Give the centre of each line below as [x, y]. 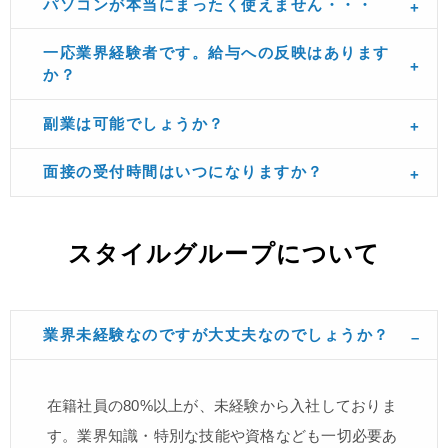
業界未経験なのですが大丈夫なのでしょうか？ [216, 334]
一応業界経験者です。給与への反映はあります [216, 53]
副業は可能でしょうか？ [134, 123]
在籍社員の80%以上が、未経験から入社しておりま [222, 405]
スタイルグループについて [224, 254]
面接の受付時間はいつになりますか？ [183, 172]
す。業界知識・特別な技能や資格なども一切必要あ [222, 435]
